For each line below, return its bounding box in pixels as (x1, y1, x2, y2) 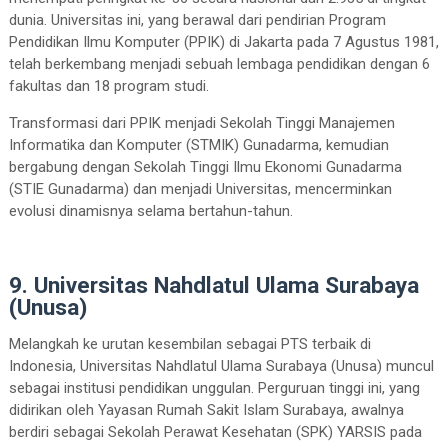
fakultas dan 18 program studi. (8, 76, 213, 95)
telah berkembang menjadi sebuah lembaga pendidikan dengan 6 (8, 54, 430, 73)
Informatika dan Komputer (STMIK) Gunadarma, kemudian (8, 135, 389, 154)
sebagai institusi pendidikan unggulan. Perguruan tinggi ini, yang (8, 378, 420, 397)
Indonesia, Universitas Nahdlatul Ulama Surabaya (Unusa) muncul (8, 356, 434, 375)
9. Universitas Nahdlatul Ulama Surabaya (8, 271, 419, 298)
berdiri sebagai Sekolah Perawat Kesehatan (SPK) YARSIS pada (8, 422, 422, 441)
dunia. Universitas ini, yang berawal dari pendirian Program (8, 10, 386, 29)
